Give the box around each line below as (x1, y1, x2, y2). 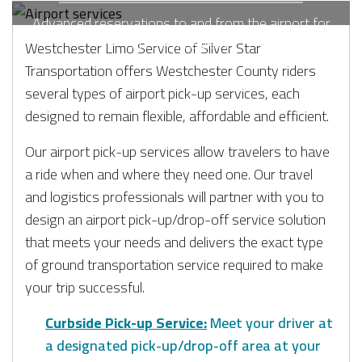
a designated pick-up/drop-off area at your (45, 331, 321, 359)
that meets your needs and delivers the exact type (25, 228, 323, 255)
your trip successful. (25, 273, 145, 301)
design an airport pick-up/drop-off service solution (25, 205, 326, 233)
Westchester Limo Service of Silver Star (25, 34, 261, 61)
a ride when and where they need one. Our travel (25, 160, 313, 187)
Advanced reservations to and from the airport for (32, 9, 330, 36)
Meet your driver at (207, 309, 333, 336)
